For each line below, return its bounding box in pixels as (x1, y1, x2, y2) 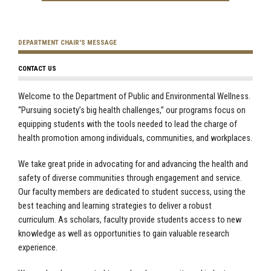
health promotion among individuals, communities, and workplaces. (18, 132, 252, 143)
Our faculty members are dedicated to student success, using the (18, 186, 246, 197)
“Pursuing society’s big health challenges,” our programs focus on (18, 105, 246, 116)
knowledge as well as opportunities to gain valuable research (18, 228, 229, 239)
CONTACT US (18, 65, 56, 73)
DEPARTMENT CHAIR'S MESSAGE (18, 39, 117, 47)
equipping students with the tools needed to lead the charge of (18, 119, 237, 129)
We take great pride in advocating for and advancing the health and (18, 158, 248, 169)
